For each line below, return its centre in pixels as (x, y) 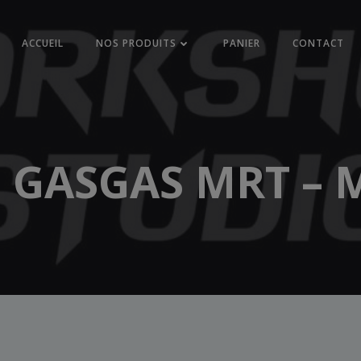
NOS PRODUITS (137, 43)
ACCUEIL (43, 43)
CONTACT (319, 43)
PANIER (242, 43)
